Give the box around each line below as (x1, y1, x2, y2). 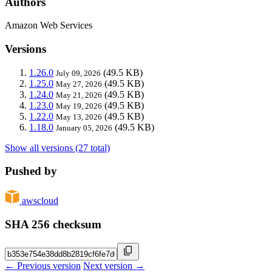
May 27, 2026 (56, 79, 102, 89)
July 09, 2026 (56, 68, 101, 78)
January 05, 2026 (56, 123, 112, 132)
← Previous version (5, 260, 81, 271)
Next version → (83, 260, 144, 271)
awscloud (22, 195, 58, 206)
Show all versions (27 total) (5, 142, 110, 153)
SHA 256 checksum (5, 217, 101, 231)
